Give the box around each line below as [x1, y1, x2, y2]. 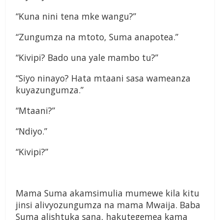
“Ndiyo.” [16, 125, 47, 137]
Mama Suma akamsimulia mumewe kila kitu [16, 187, 199, 199]
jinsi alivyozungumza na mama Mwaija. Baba [16, 199, 200, 211]
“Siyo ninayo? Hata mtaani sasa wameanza [16, 72, 191, 84]
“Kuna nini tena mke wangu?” [16, 10, 136, 23]
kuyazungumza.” [16, 84, 83, 96]
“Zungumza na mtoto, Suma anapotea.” [16, 31, 178, 43]
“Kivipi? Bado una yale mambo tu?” [16, 52, 158, 64]
